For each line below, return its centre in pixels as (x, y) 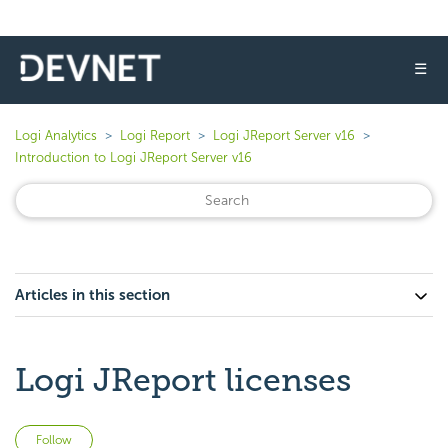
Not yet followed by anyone (186, 436)
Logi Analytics (56, 135)
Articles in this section (92, 295)
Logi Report (155, 135)
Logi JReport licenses (183, 380)
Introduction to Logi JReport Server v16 (133, 157)
